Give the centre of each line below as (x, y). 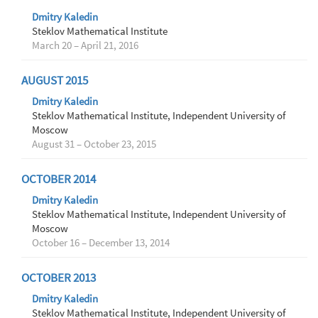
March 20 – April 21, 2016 (85, 45)
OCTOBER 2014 (59, 179)
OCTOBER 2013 (59, 278)
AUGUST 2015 (55, 81)
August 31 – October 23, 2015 (94, 144)
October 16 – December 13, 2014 (101, 243)
